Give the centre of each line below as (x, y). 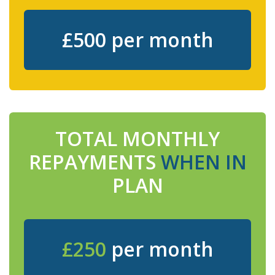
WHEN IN (203, 161)
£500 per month (137, 39)
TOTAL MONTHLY (137, 138)
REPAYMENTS (95, 161)
